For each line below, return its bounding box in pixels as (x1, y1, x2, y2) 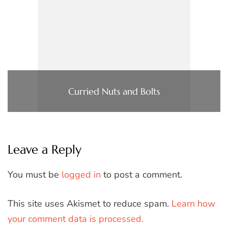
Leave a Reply (8, 142, 81, 158)
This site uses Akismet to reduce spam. (8, 197, 172, 210)
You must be (8, 168, 62, 181)
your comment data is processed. (8, 213, 144, 225)
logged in (62, 168, 101, 181)
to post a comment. (101, 168, 182, 181)
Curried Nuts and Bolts (68, 85, 160, 97)
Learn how (172, 197, 215, 210)
